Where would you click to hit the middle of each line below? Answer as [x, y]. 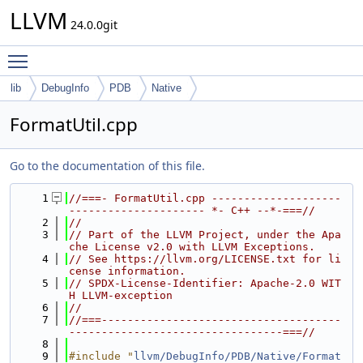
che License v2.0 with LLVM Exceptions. [192, 247]
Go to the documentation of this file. [107, 166]
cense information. [127, 271]
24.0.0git [92, 25]
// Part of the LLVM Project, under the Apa [205, 235]
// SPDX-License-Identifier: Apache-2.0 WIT [205, 283]
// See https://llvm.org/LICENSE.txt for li [205, 259]
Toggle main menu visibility [111, 54]
